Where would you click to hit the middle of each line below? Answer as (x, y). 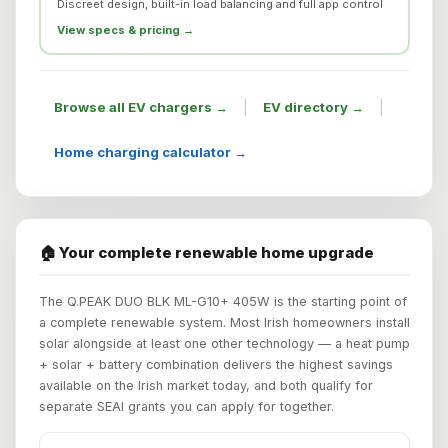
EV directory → (313, 107)
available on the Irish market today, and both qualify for (205, 385)
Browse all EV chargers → (140, 107)
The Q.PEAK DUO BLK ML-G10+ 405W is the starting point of (222, 301)
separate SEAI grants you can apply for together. (186, 406)
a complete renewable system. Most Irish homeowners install (224, 322)
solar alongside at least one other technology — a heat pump (224, 343)
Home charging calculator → (150, 152)
